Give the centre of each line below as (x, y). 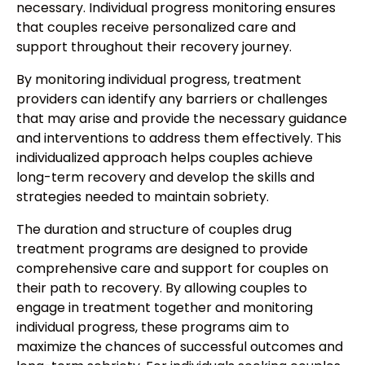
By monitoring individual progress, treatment (159, 79)
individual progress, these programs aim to (153, 327)
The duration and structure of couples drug (154, 229)
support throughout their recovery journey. (154, 46)
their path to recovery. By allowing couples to (162, 288)
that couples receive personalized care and (156, 27)
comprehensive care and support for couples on (172, 268)
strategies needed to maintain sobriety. (143, 196)
